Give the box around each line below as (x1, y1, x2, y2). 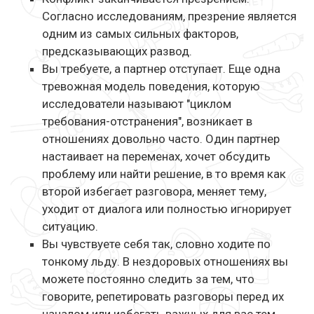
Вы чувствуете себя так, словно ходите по (42, 237, 271, 252)
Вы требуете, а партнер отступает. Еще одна (42, 62, 280, 76)
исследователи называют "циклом (42, 97, 231, 111)
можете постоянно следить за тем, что (42, 272, 254, 287)
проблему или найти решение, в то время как (42, 167, 286, 182)
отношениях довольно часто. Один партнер (42, 132, 280, 146)
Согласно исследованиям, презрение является (42, 9, 296, 24)
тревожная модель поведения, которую (42, 79, 260, 94)
